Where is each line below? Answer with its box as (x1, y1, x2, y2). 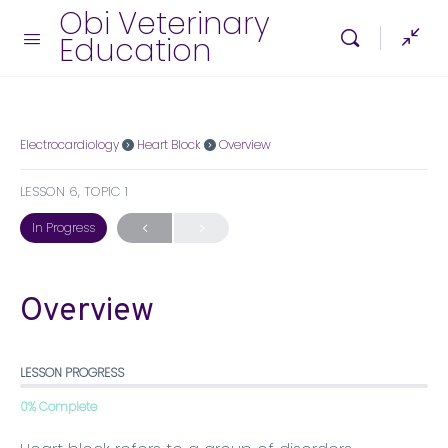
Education (59, 30, 211, 72)
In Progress (32, 219, 95, 236)
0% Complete (20, 398, 97, 415)
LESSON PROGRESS (20, 364, 124, 381)
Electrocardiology (20, 136, 119, 153)
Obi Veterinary (59, 3, 270, 45)
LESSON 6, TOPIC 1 (20, 182, 128, 201)
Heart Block (137, 136, 201, 153)
